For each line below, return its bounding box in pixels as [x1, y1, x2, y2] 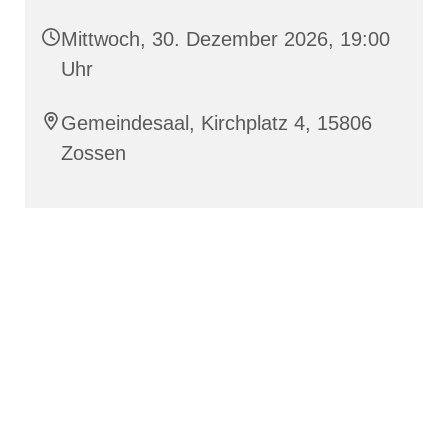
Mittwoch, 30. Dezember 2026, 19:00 [61, 28, 390, 51]
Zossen [61, 142, 126, 165]
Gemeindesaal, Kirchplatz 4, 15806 [61, 112, 372, 135]
